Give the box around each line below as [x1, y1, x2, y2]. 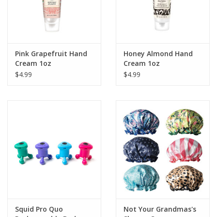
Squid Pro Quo [15, 204, 63, 214]
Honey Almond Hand [124, 49, 193, 59]
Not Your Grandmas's [124, 204, 196, 214]
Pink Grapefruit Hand [15, 49, 87, 59]
